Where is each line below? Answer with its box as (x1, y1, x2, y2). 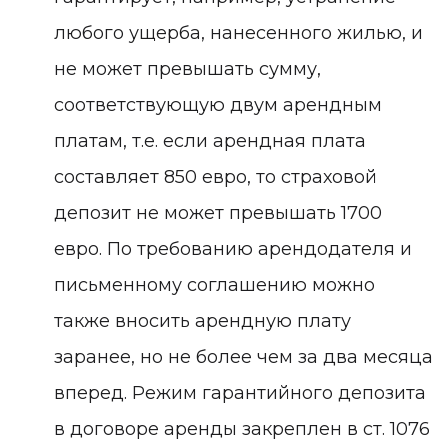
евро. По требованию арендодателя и (54, 237, 412, 260)
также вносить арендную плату (54, 309, 351, 332)
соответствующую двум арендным (54, 93, 382, 116)
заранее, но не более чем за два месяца (54, 345, 433, 368)
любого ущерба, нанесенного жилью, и (54, 21, 423, 44)
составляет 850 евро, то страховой (54, 165, 377, 188)
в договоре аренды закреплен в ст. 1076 (54, 417, 430, 440)
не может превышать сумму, (54, 57, 321, 80)
